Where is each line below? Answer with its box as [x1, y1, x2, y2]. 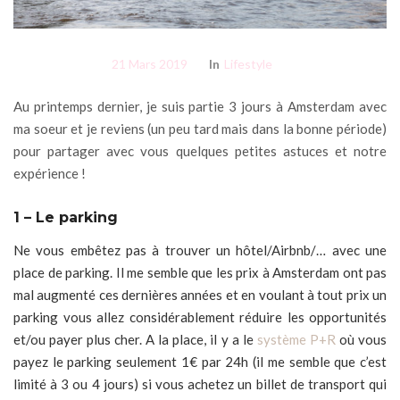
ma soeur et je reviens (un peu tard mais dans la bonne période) [13, 120, 387, 137]
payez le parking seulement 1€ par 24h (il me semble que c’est [13, 353, 387, 370]
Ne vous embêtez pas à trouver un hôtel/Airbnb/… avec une [13, 241, 387, 258]
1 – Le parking [13, 208, 118, 226]
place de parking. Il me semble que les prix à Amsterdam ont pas [13, 263, 387, 280]
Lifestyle [223, 56, 272, 72]
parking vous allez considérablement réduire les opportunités [13, 308, 387, 325]
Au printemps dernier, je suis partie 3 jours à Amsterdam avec [13, 97, 387, 114]
